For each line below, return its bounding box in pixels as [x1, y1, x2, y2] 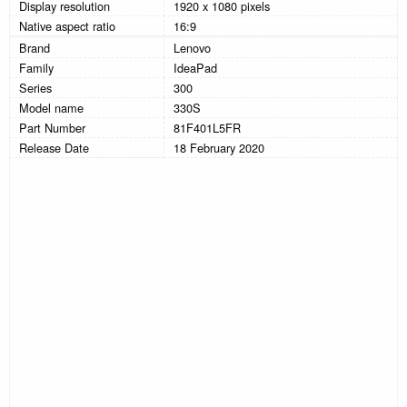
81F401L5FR [174, 118, 241, 136]
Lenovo [174, 38, 211, 56]
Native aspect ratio [19, 16, 115, 35]
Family [19, 58, 54, 76]
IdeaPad [174, 58, 217, 76]
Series [19, 78, 52, 96]
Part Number [19, 118, 85, 136]
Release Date [19, 138, 89, 156]
